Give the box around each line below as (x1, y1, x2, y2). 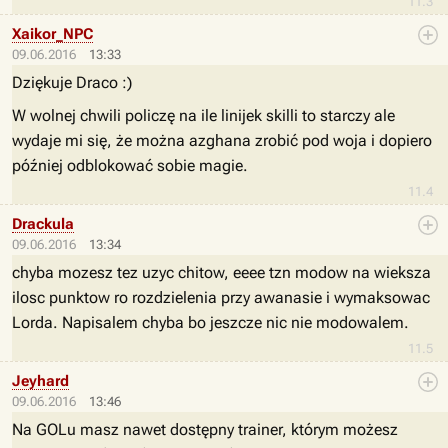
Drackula (12, 215, 74, 233)
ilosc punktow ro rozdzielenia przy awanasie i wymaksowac (12, 288, 430, 307)
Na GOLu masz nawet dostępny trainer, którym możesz (12, 420, 398, 439)
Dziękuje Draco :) (12, 73, 132, 92)
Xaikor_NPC (12, 25, 93, 43)
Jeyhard (12, 372, 69, 390)
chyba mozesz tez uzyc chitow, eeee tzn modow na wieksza (12, 263, 431, 282)
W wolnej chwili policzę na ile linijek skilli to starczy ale (12, 106, 395, 125)
